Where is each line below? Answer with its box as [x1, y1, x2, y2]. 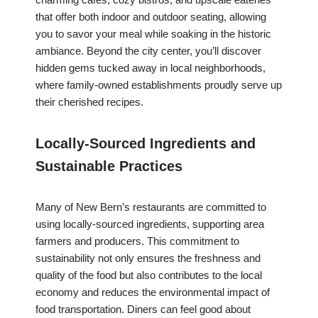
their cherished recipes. [35, 96, 143, 109]
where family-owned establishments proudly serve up [35, 79, 282, 92]
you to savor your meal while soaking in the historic [35, 28, 271, 40]
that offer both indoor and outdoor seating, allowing [35, 11, 266, 23]
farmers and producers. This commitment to [35, 235, 239, 248]
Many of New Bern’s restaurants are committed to [35, 201, 266, 214]
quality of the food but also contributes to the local [35, 269, 262, 282]
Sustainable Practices [35, 158, 182, 175]
